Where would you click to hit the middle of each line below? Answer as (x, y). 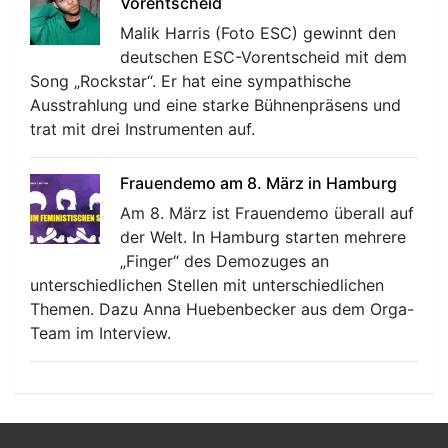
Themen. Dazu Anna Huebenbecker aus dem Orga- (222, 308)
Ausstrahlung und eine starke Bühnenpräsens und (215, 104)
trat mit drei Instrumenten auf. (142, 128)
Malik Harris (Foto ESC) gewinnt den (258, 32)
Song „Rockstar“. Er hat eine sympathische (190, 80)
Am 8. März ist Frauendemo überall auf (267, 212)
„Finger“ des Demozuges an (224, 260)
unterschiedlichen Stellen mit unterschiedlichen (207, 284)
